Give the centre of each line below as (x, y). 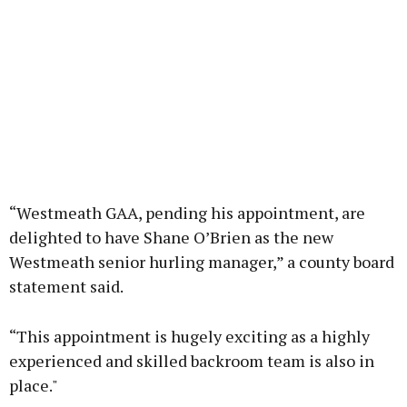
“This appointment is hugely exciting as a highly (189, 337)
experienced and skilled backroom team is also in (192, 361)
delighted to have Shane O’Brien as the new (171, 238)
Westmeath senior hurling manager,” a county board (202, 262)
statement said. (66, 287)
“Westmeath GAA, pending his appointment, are (187, 213)
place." (34, 386)
